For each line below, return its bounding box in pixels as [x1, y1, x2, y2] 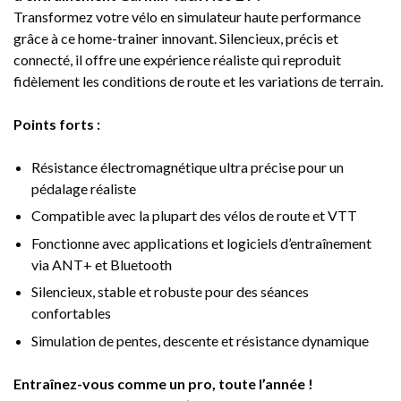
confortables [31, 304, 111, 322]
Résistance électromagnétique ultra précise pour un [31, 158, 344, 175]
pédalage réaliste [31, 180, 136, 197]
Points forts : [13, 115, 100, 132]
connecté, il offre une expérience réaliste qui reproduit [13, 51, 341, 68]
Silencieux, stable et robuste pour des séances [31, 283, 309, 301]
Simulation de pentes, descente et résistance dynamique [31, 331, 369, 349]
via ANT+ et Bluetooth [31, 255, 172, 273]
